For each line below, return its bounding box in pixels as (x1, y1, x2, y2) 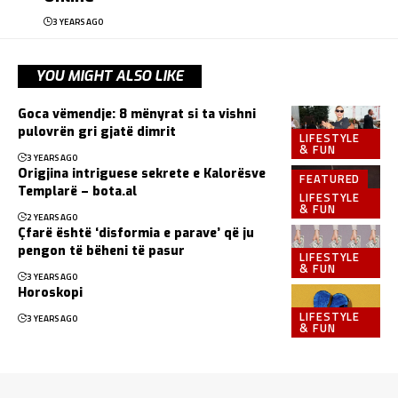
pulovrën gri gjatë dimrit (18, 123, 176, 140)
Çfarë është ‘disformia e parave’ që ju (18, 224, 254, 242)
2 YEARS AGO (27, 210, 77, 224)
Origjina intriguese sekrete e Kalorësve (18, 164, 266, 182)
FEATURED (299, 170, 361, 188)
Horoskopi (18, 283, 83, 301)
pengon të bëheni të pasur (18, 242, 185, 259)
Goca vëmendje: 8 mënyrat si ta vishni (18, 105, 256, 123)
